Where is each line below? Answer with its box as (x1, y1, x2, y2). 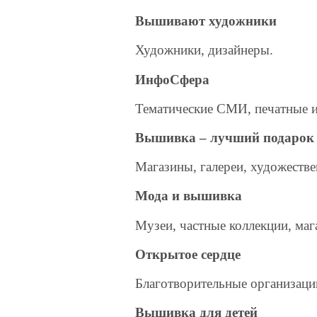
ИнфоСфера (135, 71, 210, 87)
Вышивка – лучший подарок (135, 129, 315, 145)
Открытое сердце (135, 246, 241, 262)
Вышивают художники (135, 13, 277, 29)
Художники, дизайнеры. (135, 42, 274, 58)
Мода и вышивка (135, 188, 243, 204)
